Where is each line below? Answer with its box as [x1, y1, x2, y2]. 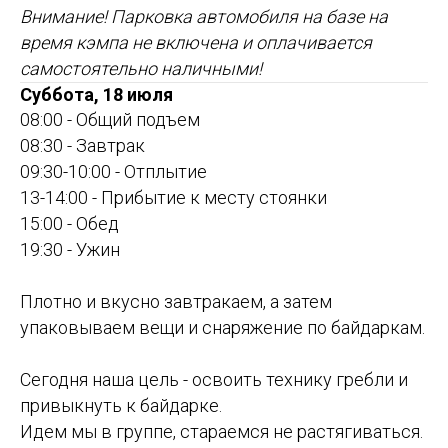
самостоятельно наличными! [20, 58, 262, 80]
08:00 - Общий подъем [20, 109, 200, 131]
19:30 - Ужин [20, 239, 120, 261]
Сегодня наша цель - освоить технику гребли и [20, 369, 408, 391]
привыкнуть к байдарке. [20, 395, 222, 417]
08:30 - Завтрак [20, 135, 145, 157]
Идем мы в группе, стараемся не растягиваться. [20, 421, 423, 443]
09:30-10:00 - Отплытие [20, 161, 207, 183]
